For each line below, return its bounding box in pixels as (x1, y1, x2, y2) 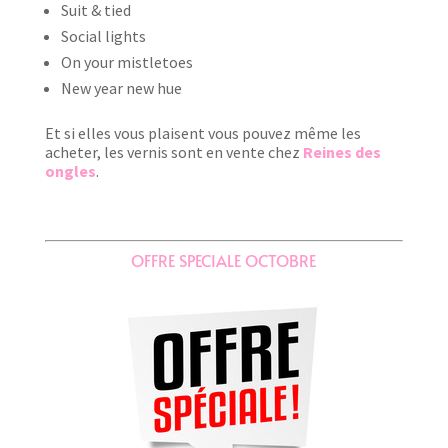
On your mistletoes (60, 51, 193, 72)
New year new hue (60, 77, 182, 98)
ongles (44, 160, 96, 181)
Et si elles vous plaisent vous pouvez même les (44, 122, 361, 143)
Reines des (302, 141, 381, 162)
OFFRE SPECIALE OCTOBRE (131, 248, 317, 271)
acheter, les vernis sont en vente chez (44, 141, 303, 162)
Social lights (60, 25, 146, 46)
